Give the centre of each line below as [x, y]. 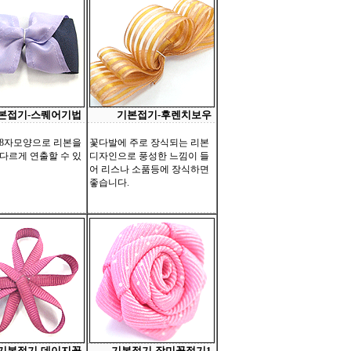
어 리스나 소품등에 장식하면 [149, 169]
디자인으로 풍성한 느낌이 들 [149, 156]
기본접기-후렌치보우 [164, 115]
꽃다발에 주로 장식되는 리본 [149, 143]
